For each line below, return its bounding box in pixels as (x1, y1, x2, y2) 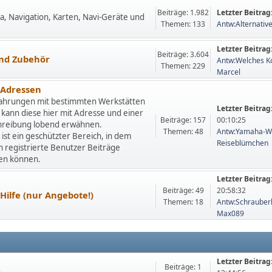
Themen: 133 (161, 18, 206, 29)
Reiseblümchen (217, 137, 269, 148)
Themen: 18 (163, 197, 203, 207)
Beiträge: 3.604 (157, 49, 209, 59)
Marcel (217, 66, 241, 77)
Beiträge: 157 (160, 114, 206, 125)
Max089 (217, 208, 245, 219)
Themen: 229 (161, 61, 206, 71)
